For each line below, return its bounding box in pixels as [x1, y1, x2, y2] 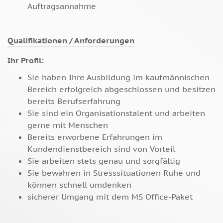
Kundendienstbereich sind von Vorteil [27, 144, 175, 154]
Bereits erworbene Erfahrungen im [27, 132, 162, 142]
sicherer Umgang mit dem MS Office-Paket [27, 192, 193, 202]
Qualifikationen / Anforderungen [7, 35, 134, 46]
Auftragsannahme [27, 1, 96, 11]
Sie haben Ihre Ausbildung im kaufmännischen [27, 72, 210, 83]
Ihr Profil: [7, 55, 44, 66]
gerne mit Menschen [27, 120, 108, 130]
